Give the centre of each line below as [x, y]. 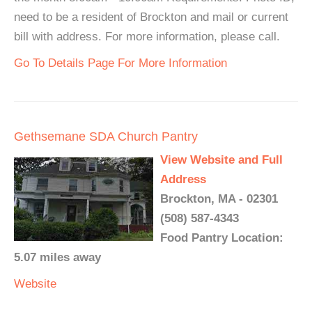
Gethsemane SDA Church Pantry [106, 137]
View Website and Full [221, 160]
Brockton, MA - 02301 [219, 199]
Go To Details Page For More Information [120, 63]
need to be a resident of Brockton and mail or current [151, 17]
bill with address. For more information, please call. [147, 37]
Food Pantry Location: [222, 238]
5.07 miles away [57, 258]
